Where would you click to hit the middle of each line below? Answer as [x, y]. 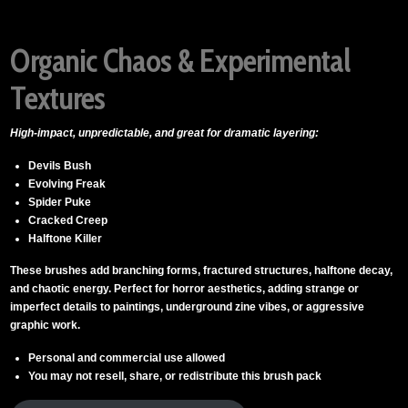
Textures [58, 99]
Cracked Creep [68, 220]
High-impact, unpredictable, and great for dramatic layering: [165, 133]
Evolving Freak [67, 184]
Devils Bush [60, 165]
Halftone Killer [66, 238]
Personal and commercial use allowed [127, 358]
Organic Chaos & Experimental [180, 61]
